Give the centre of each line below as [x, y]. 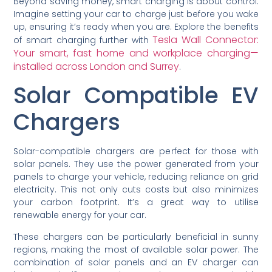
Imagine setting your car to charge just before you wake [136, 14]
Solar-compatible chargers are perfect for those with [136, 151]
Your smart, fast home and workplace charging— [136, 53]
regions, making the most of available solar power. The [136, 249]
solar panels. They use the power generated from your [136, 164]
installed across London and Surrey [97, 66]
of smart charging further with [83, 40]
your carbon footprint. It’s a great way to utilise [136, 202]
